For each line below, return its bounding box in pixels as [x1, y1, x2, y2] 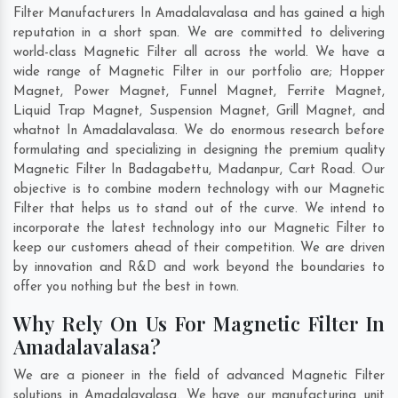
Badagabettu [128, 163, 210, 178]
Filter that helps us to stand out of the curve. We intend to [13, 203, 385, 217]
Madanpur [217, 163, 280, 178]
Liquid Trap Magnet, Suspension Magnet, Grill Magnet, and [13, 105, 385, 119]
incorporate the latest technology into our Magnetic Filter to [13, 222, 385, 236]
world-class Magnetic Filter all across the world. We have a [13, 46, 385, 60]
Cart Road [288, 163, 354, 178]
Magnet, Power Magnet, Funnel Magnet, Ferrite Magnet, [13, 85, 385, 99]
